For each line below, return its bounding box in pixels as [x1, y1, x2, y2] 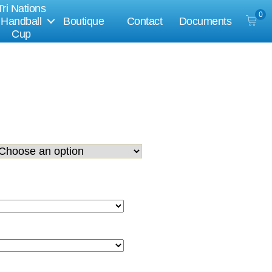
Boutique [63, 15, 104, 27]
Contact [126, 15, 163, 27]
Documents [178, 15, 232, 27]
